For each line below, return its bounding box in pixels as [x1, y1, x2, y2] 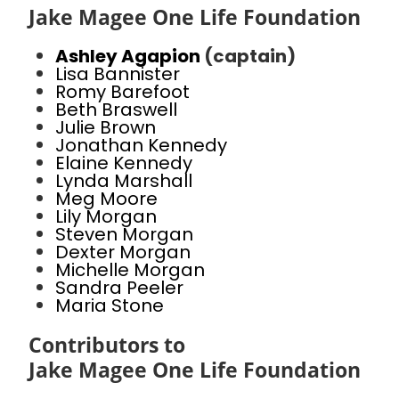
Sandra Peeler [55, 275, 183, 301]
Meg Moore [55, 186, 158, 212]
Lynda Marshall [55, 168, 192, 194]
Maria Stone [55, 293, 164, 319]
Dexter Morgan [55, 240, 191, 265]
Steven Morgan [55, 222, 193, 248]
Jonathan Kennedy [55, 133, 227, 159]
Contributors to [28, 330, 185, 360]
